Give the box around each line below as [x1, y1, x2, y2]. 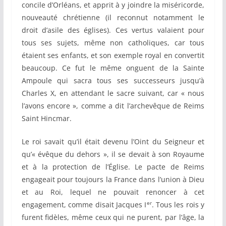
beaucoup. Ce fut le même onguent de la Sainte [21, 63, 205, 73]
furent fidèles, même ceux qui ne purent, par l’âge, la [21, 212, 205, 222]
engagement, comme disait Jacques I [21, 200, 147, 210]
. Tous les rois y [151, 200, 205, 210]
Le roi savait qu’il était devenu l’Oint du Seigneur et [21, 137, 205, 147]
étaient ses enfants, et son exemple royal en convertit [21, 50, 205, 61]
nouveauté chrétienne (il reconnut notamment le [21, 13, 205, 23]
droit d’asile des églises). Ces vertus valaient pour [21, 25, 205, 35]
